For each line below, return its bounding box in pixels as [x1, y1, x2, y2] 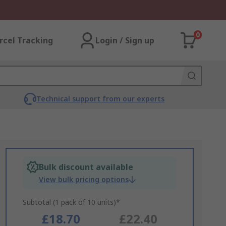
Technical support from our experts [36, 94, 164, 103]
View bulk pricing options [38, 175, 129, 184]
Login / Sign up [95, 35, 154, 46]
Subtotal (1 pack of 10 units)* [22, 197, 120, 207]
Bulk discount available [38, 161, 133, 173]
